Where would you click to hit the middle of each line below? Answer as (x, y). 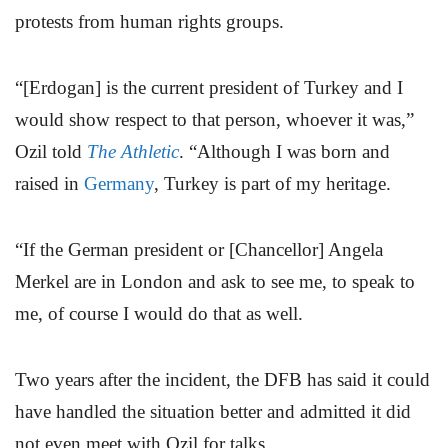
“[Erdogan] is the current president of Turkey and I (209, 88)
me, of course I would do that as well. (159, 314)
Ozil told (51, 152)
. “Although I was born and (284, 152)
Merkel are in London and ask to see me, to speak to (215, 282)
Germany (119, 184)
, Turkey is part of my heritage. (272, 184)
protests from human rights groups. (149, 21)
